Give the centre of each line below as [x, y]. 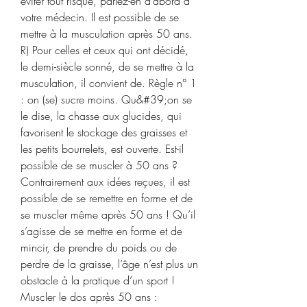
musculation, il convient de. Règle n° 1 [109, 83]
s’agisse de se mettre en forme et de [101, 231]
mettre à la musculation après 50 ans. [107, 33]
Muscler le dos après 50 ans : [89, 296]
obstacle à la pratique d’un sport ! [98, 280]
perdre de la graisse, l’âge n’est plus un [109, 263]
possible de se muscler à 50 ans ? [99, 165]
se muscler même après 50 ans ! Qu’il [108, 214]
